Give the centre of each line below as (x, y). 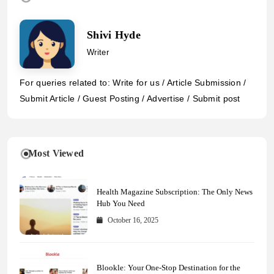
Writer (98, 53)
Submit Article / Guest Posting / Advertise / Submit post (130, 99)
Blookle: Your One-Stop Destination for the (168, 267)
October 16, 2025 (133, 220)
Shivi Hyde (114, 35)
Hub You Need (120, 203)
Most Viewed (56, 154)
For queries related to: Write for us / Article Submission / (133, 83)
